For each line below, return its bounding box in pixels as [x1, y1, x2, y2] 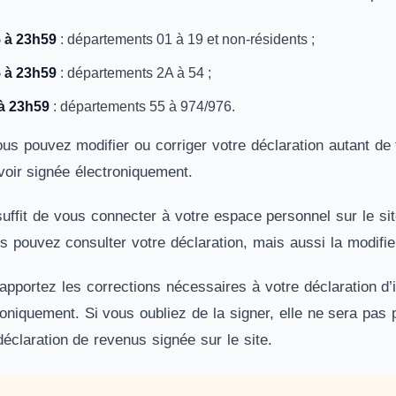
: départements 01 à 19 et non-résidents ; [57, 32, 315, 47]
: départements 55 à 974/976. [49, 99, 235, 114]
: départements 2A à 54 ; [57, 65, 211, 80]
